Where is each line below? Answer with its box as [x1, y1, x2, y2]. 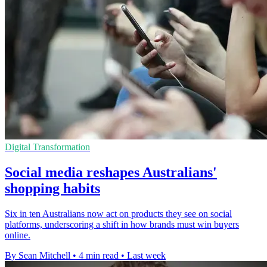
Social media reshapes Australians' [5, 164, 217, 180]
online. [5, 229, 30, 240]
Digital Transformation [5, 141, 90, 152]
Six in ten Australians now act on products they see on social [5, 208, 232, 219]
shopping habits [5, 180, 100, 196]
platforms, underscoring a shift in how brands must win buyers [5, 219, 239, 229]
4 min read [79, 250, 119, 260]
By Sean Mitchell [5, 250, 70, 260]
